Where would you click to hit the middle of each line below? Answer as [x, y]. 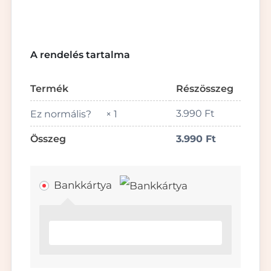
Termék [49, 89]
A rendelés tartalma [80, 55]
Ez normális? [62, 113]
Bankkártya [84, 185]
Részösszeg [205, 89]
